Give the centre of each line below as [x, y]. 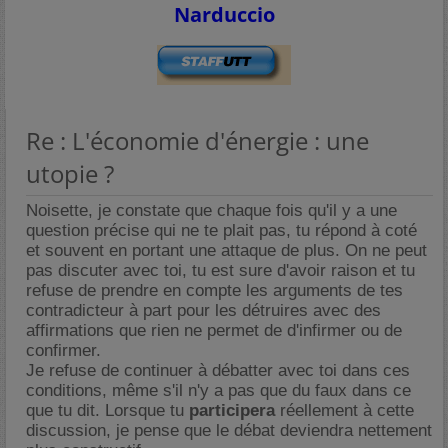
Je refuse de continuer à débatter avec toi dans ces [218, 370]
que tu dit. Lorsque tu [107, 410]
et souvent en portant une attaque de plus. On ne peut [226, 250]
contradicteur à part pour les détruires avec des [203, 310]
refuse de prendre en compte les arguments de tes [214, 290]
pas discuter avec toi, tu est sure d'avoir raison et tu [220, 270]
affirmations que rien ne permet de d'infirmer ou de [214, 330]
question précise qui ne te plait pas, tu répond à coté [221, 230]
